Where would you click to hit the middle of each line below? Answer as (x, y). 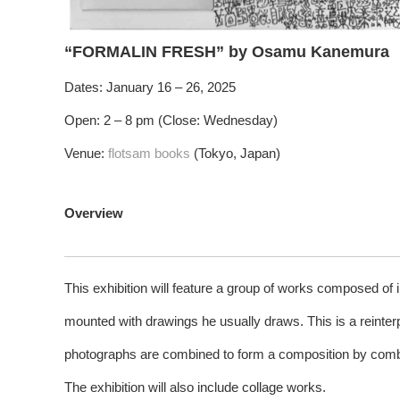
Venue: (86, 154)
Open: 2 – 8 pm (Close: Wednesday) (171, 121)
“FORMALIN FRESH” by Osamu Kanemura (227, 52)
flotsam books (149, 154)
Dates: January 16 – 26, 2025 (150, 87)
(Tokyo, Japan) (235, 154)
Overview (94, 213)
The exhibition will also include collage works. (195, 387)
